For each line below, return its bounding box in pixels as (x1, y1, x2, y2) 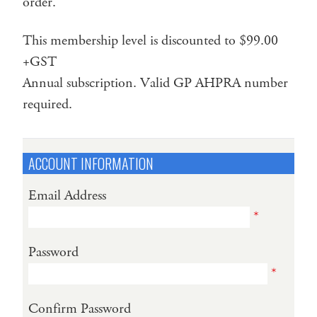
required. (23, 94, 72, 114)
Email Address (28, 185, 106, 205)
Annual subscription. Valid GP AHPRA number (23, 73, 288, 93)
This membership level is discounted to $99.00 (23, 30, 278, 50)
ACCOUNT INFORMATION (28, 152, 154, 174)
